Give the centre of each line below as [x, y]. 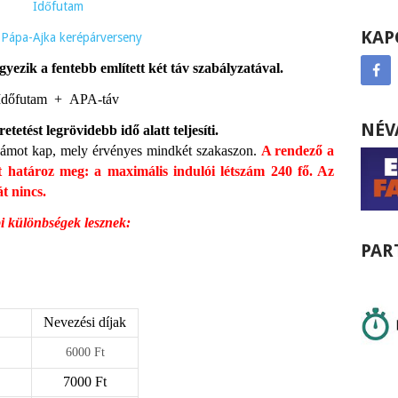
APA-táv [95, 99]
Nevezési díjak [85, 322]
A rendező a [298, 151]
